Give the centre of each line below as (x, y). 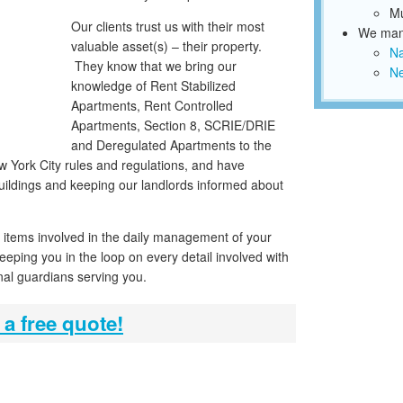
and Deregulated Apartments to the (171, 145)
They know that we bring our (154, 66)
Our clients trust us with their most (168, 27)
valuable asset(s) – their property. (166, 46)
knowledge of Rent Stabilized (153, 86)
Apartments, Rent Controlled (152, 106)
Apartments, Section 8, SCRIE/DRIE (173, 125)
